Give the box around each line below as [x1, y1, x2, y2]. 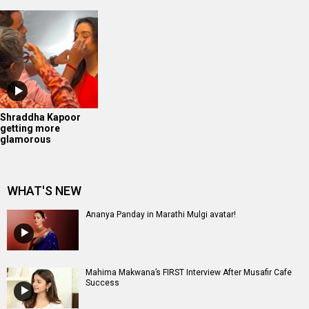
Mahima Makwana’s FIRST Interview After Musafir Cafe [86, 267, 292, 277]
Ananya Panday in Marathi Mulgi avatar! [86, 209, 236, 219]
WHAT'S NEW [7, 183, 81, 198]
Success [86, 277, 119, 288]
